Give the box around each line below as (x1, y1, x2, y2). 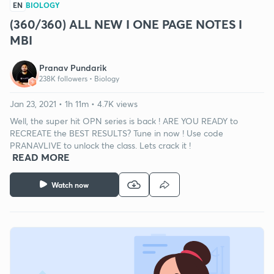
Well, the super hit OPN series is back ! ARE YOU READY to (10, 114, 238, 127)
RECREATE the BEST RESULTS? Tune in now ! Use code (10, 127, 223, 139)
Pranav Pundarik (39, 61, 106, 73)
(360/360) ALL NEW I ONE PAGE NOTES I (10, 15, 243, 32)
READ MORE (12, 150, 70, 163)
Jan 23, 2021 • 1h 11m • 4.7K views (10, 97, 138, 109)
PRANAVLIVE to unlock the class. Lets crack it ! (10, 139, 191, 151)
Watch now (51, 179, 89, 190)
